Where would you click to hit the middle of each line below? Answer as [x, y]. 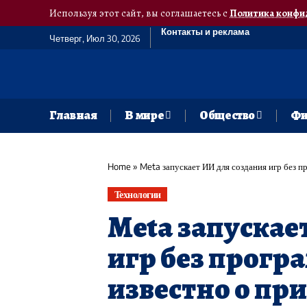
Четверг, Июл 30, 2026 [95, 38]
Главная [73, 115]
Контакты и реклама [205, 32]
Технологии [137, 195]
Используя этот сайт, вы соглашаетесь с [139, 13]
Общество [227, 115]
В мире [145, 115]
